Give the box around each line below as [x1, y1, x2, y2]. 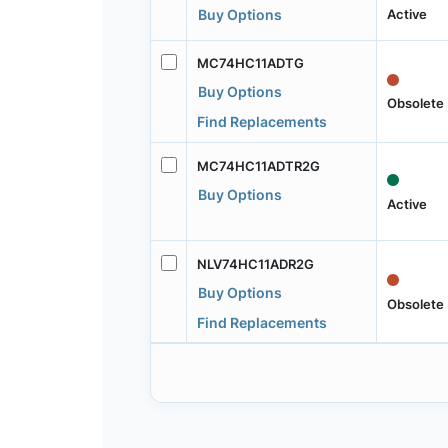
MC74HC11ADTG [196, 55, 304, 72]
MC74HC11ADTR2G [196, 157, 320, 174]
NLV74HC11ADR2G [196, 255, 314, 272]
